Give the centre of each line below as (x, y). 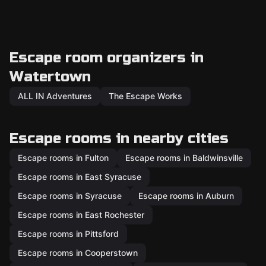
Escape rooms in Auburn (186, 196)
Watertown (50, 77)
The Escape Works (145, 96)
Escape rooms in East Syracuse (80, 177)
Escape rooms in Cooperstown (78, 253)
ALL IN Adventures (55, 96)
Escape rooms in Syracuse (70, 196)
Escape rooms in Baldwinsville (184, 158)
